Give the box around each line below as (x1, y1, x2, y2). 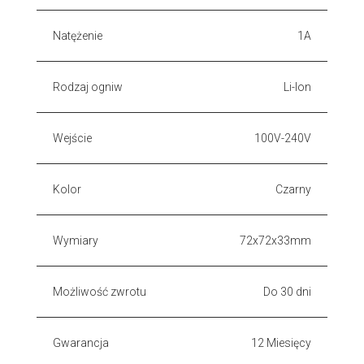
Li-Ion (284, 80, 311, 93)
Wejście (53, 131, 92, 145)
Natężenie (53, 28, 102, 42)
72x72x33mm (240, 233, 311, 247)
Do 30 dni (263, 284, 311, 298)
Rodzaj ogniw (53, 80, 123, 93)
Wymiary (53, 233, 98, 247)
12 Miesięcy (251, 336, 311, 349)
